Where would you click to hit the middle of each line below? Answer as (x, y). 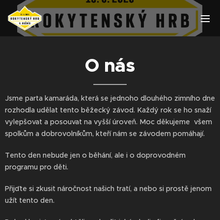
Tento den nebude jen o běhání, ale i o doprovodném (95, 155)
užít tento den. (30, 200)
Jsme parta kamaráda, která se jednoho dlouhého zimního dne (110, 98)
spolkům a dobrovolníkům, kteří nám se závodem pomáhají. (106, 134)
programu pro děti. (37, 167)
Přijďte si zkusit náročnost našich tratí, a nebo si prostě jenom (108, 189)
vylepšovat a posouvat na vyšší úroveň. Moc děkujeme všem (109, 122)
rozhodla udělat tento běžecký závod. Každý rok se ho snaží (108, 110)
